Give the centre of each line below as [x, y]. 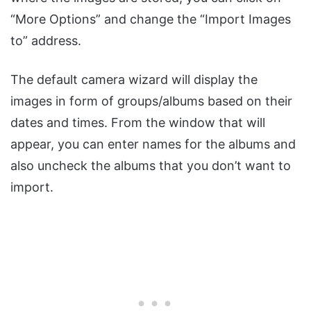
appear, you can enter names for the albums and [153, 144]
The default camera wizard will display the [134, 79]
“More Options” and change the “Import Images [151, 19]
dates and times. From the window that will [138, 122]
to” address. [46, 40]
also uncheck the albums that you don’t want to [151, 165]
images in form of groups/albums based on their [151, 101]
